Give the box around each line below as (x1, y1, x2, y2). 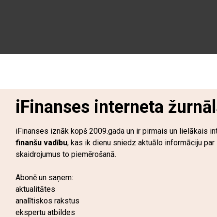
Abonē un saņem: (15, 173, 73, 182)
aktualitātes (15, 185, 55, 194)
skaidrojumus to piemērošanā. (15, 150, 116, 159)
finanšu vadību (15, 138, 67, 147)
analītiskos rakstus (15, 196, 79, 205)
